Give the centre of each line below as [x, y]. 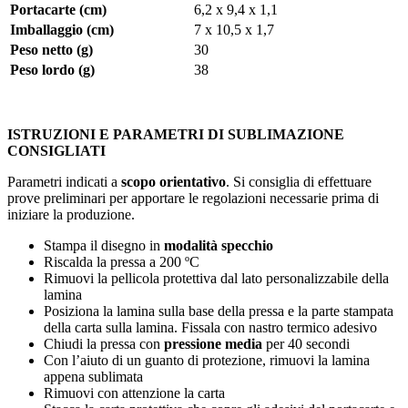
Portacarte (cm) [58, 10]
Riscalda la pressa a [102, 262]
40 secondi [319, 344]
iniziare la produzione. [71, 215]
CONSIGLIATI [56, 151]
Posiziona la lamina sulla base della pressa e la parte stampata [219, 311]
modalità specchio [219, 246]
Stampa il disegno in [104, 246]
